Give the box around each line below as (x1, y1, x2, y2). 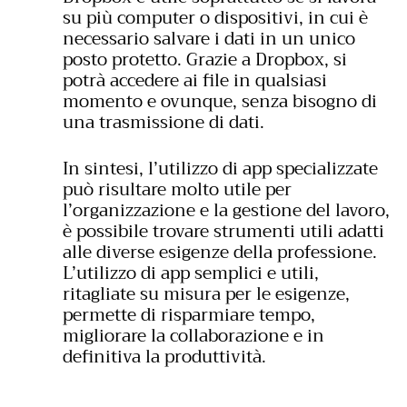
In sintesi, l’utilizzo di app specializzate (63, 154, 378, 184)
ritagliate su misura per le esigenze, (63, 279, 350, 310)
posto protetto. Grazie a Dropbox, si (63, 44, 347, 74)
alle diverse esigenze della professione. (63, 237, 377, 268)
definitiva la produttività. (63, 342, 266, 372)
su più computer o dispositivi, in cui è (63, 2, 368, 33)
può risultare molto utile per (63, 174, 292, 205)
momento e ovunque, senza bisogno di (63, 85, 377, 116)
